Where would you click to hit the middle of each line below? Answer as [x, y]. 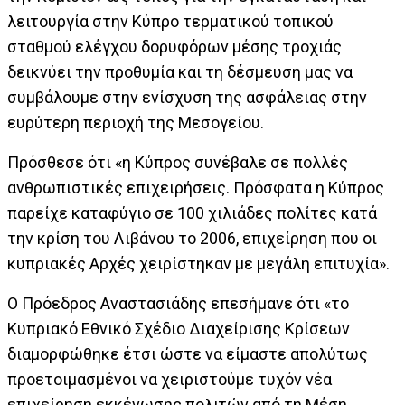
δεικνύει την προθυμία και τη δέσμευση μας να [180, 72]
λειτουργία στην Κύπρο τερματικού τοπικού [170, 21]
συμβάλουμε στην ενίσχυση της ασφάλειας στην [187, 97]
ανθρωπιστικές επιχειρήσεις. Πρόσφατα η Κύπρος [196, 188]
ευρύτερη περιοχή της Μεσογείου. [136, 122]
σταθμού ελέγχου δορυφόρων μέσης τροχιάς [174, 47]
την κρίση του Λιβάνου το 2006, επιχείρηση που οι [192, 238]
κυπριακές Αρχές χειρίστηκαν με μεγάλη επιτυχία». [198, 264]
